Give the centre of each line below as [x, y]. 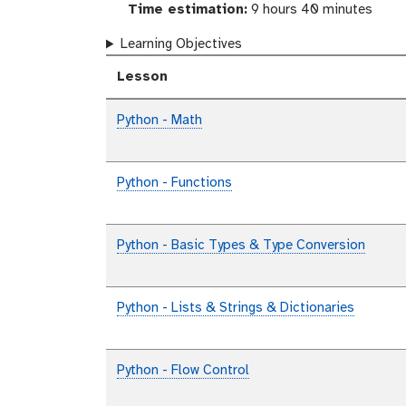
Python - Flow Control [183, 371]
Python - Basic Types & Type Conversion [241, 246]
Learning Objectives [181, 45]
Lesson [142, 77]
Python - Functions [174, 184]
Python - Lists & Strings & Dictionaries [236, 309]
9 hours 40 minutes [309, 10]
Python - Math [159, 121]
